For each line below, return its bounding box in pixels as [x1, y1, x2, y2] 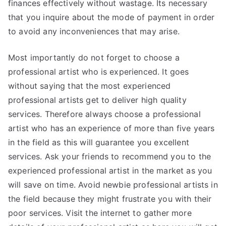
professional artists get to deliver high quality [8, 94, 187, 105]
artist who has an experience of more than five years [8, 123, 215, 133]
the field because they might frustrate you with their [8, 193, 212, 204]
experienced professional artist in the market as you [8, 165, 212, 176]
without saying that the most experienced [8, 80, 171, 91]
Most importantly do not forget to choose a [8, 52, 180, 63]
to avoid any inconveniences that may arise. [8, 26, 180, 36]
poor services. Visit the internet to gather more [8, 207, 192, 218]
